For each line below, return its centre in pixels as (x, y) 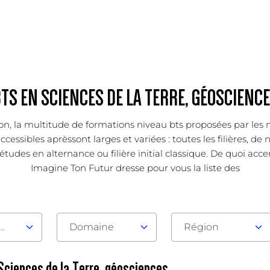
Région (201, 227)
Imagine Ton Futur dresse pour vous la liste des (135, 168)
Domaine (91, 227)
